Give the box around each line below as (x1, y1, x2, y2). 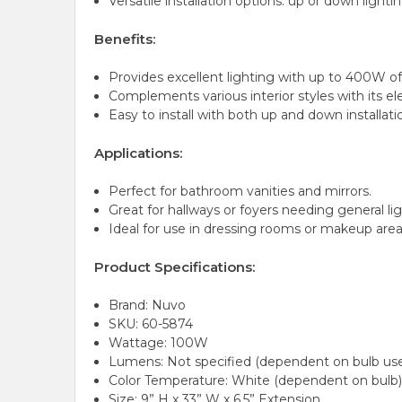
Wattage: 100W (109, 335, 209, 352)
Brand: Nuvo (109, 297, 187, 314)
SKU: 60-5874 (109, 316, 194, 333)
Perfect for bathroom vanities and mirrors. (109, 183, 372, 200)
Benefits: (94, 31, 155, 48)
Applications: (94, 144, 182, 162)
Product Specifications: (94, 258, 255, 276)
